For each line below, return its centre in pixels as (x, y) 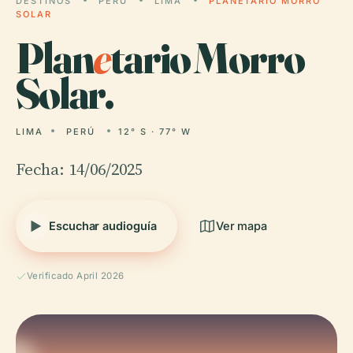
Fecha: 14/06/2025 (79, 169)
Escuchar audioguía (103, 226)
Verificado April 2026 (76, 276)
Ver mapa (242, 226)
